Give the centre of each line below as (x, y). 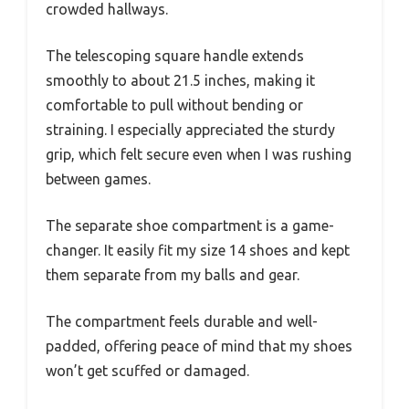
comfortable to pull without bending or (174, 105)
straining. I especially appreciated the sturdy (190, 130)
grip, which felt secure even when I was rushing (199, 155)
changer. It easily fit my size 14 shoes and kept (198, 251)
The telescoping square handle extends (175, 56)
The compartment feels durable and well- (182, 322)
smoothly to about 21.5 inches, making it (180, 81)
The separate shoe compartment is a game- (190, 226)
